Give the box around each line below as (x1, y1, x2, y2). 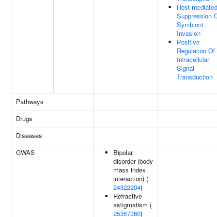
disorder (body (113, 156, 153, 166)
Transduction (177, 72, 213, 81)
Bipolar (113, 148, 133, 157)
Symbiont (177, 20, 203, 29)
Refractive (113, 191, 142, 201)
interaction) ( (113, 174, 148, 183)
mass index (113, 165, 146, 174)
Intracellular (177, 55, 209, 64)
